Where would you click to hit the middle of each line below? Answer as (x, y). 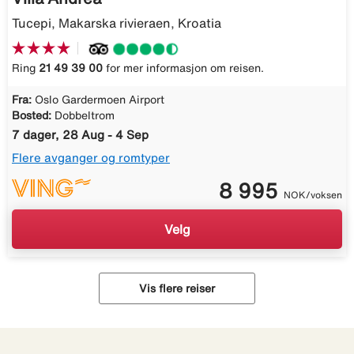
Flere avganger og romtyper (91, 158)
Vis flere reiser (177, 289)
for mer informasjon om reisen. (183, 68)
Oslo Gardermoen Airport (100, 100)
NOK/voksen (313, 195)
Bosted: (32, 116)
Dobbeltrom (85, 116)
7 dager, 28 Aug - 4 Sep (80, 135)
